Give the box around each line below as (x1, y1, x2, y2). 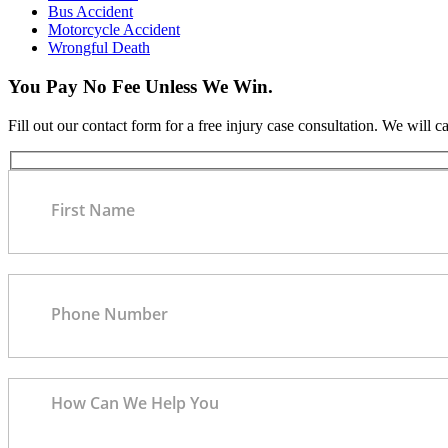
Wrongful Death (48, 39, 150, 57)
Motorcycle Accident (48, 21, 180, 39)
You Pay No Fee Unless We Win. (8, 76, 273, 98)
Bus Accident (48, 3, 133, 21)
